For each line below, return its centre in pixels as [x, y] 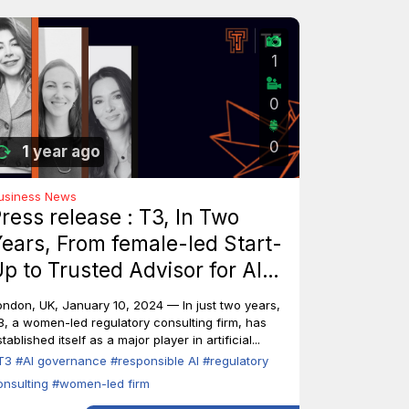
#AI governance [63, 361]
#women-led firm [101, 384]
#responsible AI [157, 361]
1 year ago [61, 151]
